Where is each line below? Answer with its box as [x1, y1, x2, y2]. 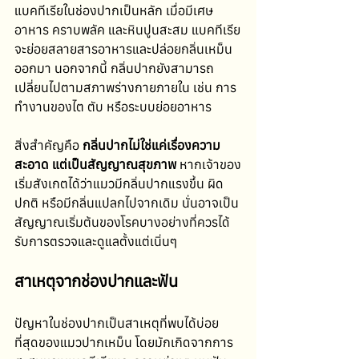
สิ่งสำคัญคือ [14, 137, 83, 153]
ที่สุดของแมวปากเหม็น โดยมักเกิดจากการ [14, 334, 233, 350]
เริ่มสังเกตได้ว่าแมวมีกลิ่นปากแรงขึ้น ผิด [14, 175, 224, 192]
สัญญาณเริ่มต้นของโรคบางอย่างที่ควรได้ [14, 214, 230, 230]
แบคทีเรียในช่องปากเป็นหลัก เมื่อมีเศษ [14, 2, 213, 18]
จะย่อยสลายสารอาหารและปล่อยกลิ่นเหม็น [14, 41, 232, 57]
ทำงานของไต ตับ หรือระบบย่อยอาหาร [14, 99, 212, 115]
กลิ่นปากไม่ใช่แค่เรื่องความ [83, 137, 220, 153]
